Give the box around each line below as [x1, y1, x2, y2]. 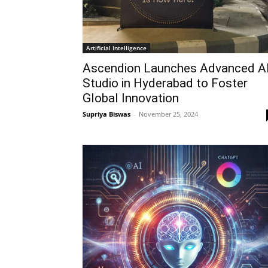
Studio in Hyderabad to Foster [83, 76, 248, 90]
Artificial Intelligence [86, 44, 147, 52]
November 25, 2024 [139, 109, 198, 118]
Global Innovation [83, 91, 179, 105]
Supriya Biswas [83, 109, 130, 118]
